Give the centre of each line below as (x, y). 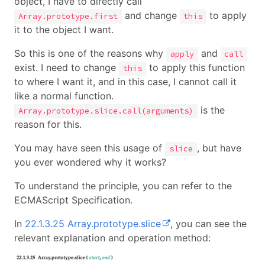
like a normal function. (64, 96)
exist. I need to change (67, 68)
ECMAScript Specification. (73, 200)
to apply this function (195, 68)
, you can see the (209, 224)
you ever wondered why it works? (90, 162)
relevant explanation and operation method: (112, 238)
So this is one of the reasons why (90, 54)
